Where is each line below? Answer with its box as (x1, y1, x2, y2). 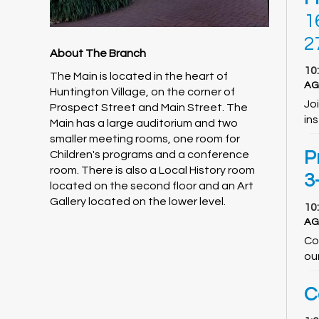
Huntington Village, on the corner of (49, 86, 235, 98)
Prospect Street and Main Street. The (49, 102, 248, 114)
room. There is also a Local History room (49, 164, 255, 177)
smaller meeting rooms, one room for (49, 133, 240, 145)
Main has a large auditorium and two (49, 117, 238, 130)
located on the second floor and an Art (49, 180, 253, 192)
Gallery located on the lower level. (49, 196, 226, 208)
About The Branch (49, 48, 146, 60)
